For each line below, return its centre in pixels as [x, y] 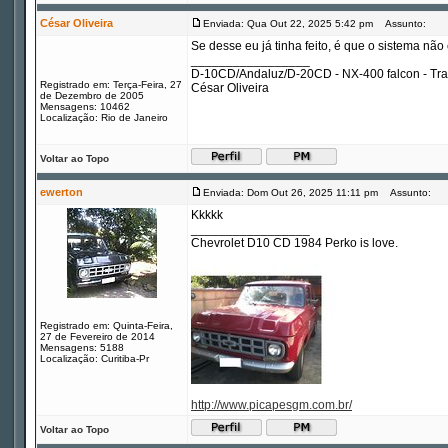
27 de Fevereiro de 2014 [97, 336]
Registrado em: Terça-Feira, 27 [111, 84]
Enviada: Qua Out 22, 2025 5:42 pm [288, 23]
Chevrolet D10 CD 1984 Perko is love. [294, 243]
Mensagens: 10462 [85, 106]
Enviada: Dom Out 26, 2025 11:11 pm [290, 192]
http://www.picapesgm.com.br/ [271, 405]
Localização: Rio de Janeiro [104, 117]
